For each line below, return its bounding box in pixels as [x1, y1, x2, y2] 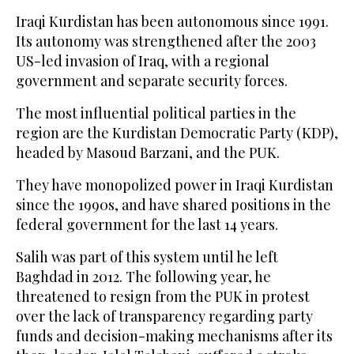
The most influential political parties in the [16, 104, 296, 123]
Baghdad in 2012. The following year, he [16, 267, 271, 287]
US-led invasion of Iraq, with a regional [16, 51, 269, 71]
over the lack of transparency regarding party [16, 307, 313, 326]
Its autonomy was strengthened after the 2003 [16, 32, 316, 51]
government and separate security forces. [16, 71, 288, 91]
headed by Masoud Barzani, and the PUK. [16, 143, 280, 163]
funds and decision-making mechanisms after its [16, 326, 333, 346]
